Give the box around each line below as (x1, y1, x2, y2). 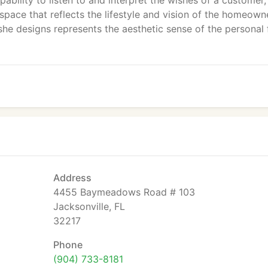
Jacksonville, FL (53, 200, 125, 212)
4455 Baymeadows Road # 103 (53, 186, 195, 198)
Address (53, 172, 92, 184)
